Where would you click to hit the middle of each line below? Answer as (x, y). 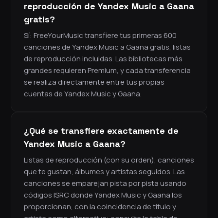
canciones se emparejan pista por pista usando (105, 183)
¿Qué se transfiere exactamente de (101, 131)
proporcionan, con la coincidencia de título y (100, 207)
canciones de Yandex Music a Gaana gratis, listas (107, 47)
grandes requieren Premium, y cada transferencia (107, 71)
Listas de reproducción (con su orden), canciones (109, 160)
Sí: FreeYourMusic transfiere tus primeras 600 (100, 36)
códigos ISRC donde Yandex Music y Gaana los (103, 195)
